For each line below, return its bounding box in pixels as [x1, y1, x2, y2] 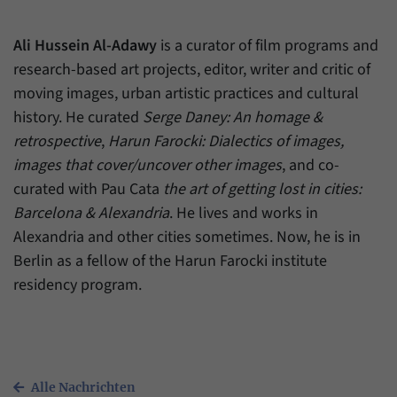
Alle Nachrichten [31, 378, 136, 395]
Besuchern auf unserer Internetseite [122, 11, 312, 28]
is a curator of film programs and [157, 34, 378, 57]
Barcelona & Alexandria [13, 201, 169, 224]
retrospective [13, 129, 101, 152]
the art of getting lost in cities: [163, 177, 362, 200]
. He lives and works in [169, 201, 318, 224]
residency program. [13, 273, 142, 296]
